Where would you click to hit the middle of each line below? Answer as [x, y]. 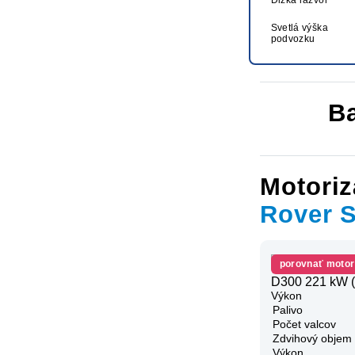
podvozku [293, 38]
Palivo [288, 309]
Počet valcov [304, 324]
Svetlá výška [299, 27]
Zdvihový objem [312, 338]
